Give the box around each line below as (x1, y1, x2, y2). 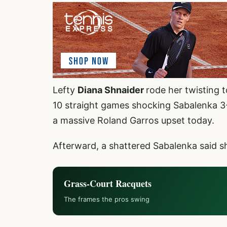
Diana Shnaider (78, 85, 146, 95)
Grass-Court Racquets (64, 177, 152, 190)
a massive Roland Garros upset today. (53, 115, 214, 126)
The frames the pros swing (64, 195, 149, 203)
